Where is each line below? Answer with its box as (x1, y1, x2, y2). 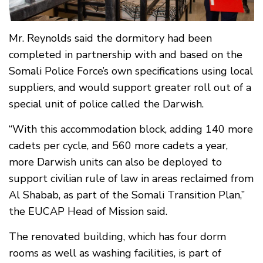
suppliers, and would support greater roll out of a (9, 80, 251, 95)
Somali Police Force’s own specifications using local (9, 64, 253, 79)
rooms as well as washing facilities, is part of (9, 246, 221, 261)
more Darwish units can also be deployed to (9, 155, 222, 170)
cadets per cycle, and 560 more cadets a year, (9, 139, 228, 153)
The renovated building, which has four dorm (9, 230, 226, 244)
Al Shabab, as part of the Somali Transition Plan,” (9, 188, 245, 203)
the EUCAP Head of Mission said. (9, 204, 167, 219)
